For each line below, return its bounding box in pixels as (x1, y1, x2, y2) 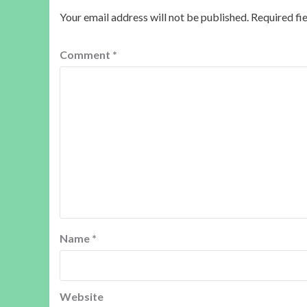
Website (60, 289, 103, 303)
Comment (60, 47, 112, 61)
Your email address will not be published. (60, 10, 249, 23)
